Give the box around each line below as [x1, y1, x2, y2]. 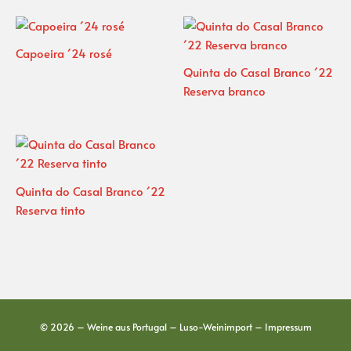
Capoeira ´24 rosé [16, 45, 112, 62]
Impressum [264, 320, 312, 333]
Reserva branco [183, 83, 266, 100]
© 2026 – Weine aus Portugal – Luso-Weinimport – [39, 320, 265, 333]
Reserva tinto [16, 201, 85, 218]
